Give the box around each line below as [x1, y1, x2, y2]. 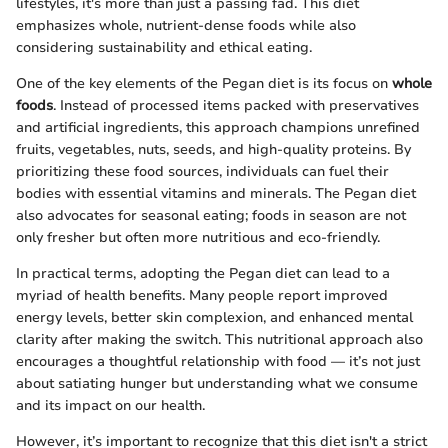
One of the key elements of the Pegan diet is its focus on [16, 74, 392, 93]
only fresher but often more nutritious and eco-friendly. [16, 228, 380, 247]
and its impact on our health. [16, 396, 205, 415]
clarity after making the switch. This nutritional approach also [16, 330, 423, 349]
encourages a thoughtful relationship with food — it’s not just [16, 352, 420, 371]
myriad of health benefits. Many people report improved [16, 286, 388, 305]
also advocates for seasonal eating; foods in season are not [16, 206, 406, 225]
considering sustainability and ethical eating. [16, 38, 312, 57]
